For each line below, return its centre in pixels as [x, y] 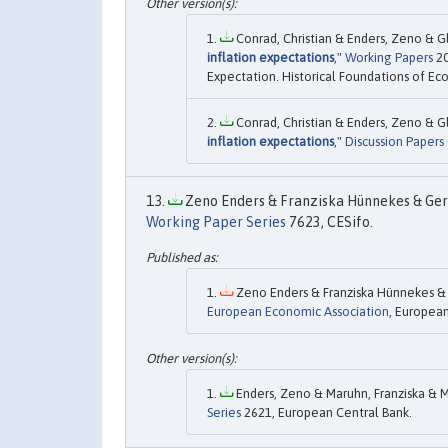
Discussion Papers [394, 141]
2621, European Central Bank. [326, 413]
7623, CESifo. [329, 221]
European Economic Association [298, 312]
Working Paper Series [216, 221]
